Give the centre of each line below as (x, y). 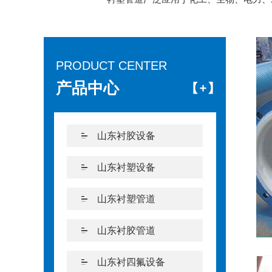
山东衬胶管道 (126, 230)
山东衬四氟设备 (131, 262)
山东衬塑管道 (126, 199)
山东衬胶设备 (126, 136)
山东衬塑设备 (126, 167)
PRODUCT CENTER (111, 66)
